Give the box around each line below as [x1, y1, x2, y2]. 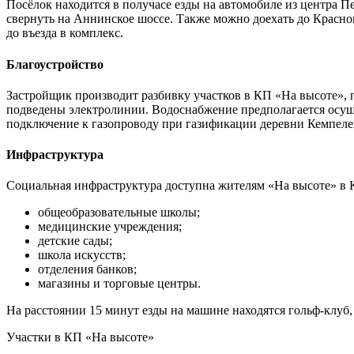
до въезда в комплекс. [6, 26, 123, 40]
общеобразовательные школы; [38, 205, 200, 220]
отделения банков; [38, 262, 137, 277]
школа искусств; [38, 248, 126, 262]
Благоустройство [6, 57, 104, 71]
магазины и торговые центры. [38, 277, 201, 291]
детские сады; [38, 234, 112, 248]
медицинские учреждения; [38, 220, 182, 234]
